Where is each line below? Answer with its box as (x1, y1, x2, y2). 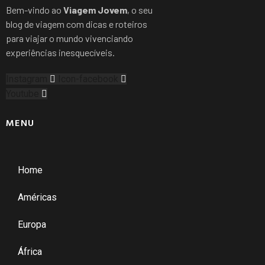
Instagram (6, 73, 47, 85)
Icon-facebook (58, 73, 118, 85)
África (18, 245, 42, 257)
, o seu (127, 4, 153, 15)
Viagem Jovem (63, 4, 127, 15)
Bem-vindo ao (6, 4, 63, 15)
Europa (18, 218, 46, 230)
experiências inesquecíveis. (6, 46, 115, 58)
